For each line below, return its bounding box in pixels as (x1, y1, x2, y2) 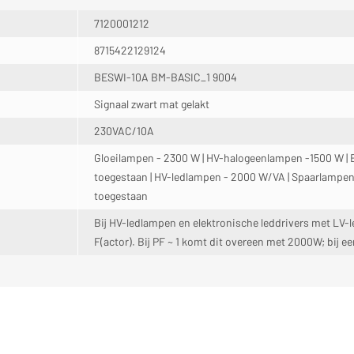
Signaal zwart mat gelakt (94, 97, 209, 111)
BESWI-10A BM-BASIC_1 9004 (94, 70, 237, 84)
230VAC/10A (94, 124, 154, 137)
